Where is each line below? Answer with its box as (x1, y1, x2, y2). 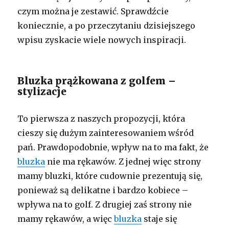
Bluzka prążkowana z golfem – (17, 75, 176, 87)
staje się (142, 214, 177, 224)
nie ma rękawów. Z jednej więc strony (45, 156, 201, 167)
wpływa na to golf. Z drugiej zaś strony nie (17, 199, 192, 210)
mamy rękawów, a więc (17, 214, 114, 224)
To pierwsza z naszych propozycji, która (17, 113, 186, 124)
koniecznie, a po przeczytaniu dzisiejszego (17, 20, 196, 31)
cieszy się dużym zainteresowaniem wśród (17, 128, 194, 139)
